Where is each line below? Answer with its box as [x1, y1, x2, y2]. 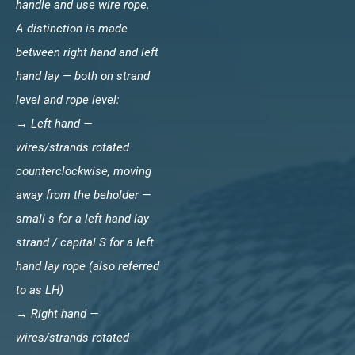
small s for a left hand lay [16, 210, 149, 227]
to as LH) [16, 281, 63, 298]
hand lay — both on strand [16, 67, 150, 84]
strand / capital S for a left [16, 234, 154, 250]
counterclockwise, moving [16, 162, 151, 179]
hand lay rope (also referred [16, 258, 159, 274]
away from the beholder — [16, 186, 151, 203]
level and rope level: [16, 91, 120, 108]
